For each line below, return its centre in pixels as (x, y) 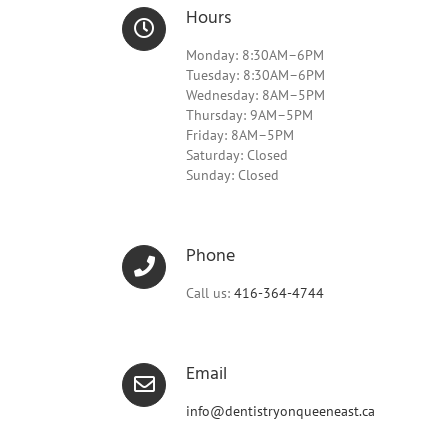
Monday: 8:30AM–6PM (255, 55)
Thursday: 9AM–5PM (249, 115)
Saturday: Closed (237, 155)
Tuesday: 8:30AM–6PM (255, 75)
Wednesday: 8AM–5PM (255, 95)
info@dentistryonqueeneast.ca (280, 411)
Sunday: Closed (232, 175)
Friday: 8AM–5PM (240, 135)
